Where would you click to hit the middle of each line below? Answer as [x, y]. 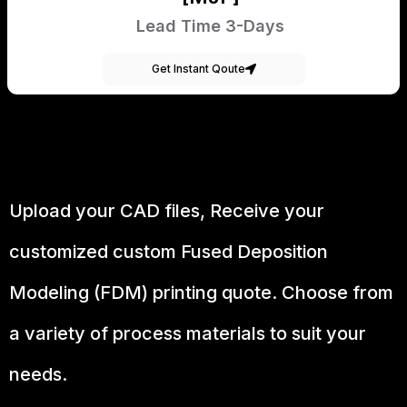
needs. [38, 375]
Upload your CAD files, [109, 211]
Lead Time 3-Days [210, 26]
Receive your [267, 211]
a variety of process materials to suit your [188, 334]
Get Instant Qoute [198, 69]
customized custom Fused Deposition [169, 252]
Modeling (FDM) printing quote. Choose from [201, 293]
